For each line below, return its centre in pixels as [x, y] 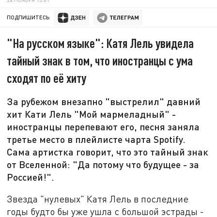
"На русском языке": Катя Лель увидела [101, 43]
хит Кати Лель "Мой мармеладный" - [92, 114]
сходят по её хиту [47, 78]
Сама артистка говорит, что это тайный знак [108, 152]
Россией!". [31, 177]
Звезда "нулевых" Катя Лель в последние [98, 199]
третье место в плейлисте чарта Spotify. [96, 139]
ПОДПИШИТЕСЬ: [29, 17]
